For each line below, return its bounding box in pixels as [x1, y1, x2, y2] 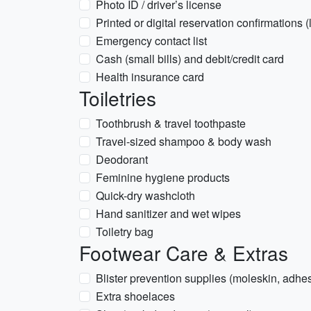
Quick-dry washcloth [96, 187, 195, 203]
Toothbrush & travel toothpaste [96, 115, 246, 131]
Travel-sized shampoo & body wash [96, 133, 271, 149]
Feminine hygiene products [96, 169, 230, 185]
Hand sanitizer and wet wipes [96, 205, 241, 221]
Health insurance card [96, 69, 204, 85]
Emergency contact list [96, 33, 207, 49]
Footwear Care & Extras [79, 239, 288, 267]
